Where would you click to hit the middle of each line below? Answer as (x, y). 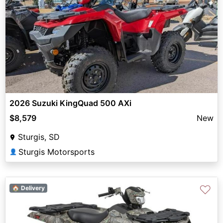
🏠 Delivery (28, 188)
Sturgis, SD (39, 137)
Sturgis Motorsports (56, 152)
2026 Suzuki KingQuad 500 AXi (70, 103)
